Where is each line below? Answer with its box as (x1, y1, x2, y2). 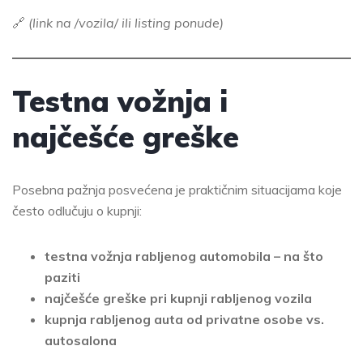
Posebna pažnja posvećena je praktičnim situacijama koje (12, 181, 342, 199)
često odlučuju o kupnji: (12, 203, 142, 220)
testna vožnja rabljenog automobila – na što (45, 248, 323, 265)
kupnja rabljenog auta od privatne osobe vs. (45, 311, 324, 328)
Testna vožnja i (12, 83, 228, 120)
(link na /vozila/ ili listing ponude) (28, 15, 224, 32)
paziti (45, 269, 80, 286)
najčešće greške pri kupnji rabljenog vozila (45, 290, 312, 307)
